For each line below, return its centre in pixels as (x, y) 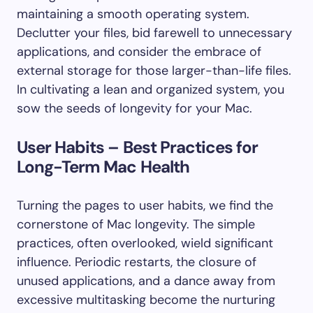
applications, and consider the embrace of (139, 52)
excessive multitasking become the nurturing (146, 300)
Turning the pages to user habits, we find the (145, 205)
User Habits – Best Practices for (138, 147)
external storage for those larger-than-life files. (154, 71)
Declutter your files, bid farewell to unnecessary (154, 33)
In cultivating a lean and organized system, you (151, 89)
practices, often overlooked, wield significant (145, 243)
